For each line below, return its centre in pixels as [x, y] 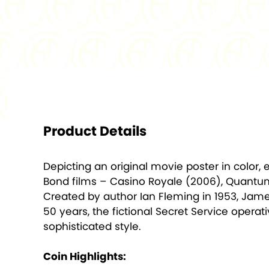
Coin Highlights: [85, 256]
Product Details [95, 131]
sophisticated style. [92, 226]
